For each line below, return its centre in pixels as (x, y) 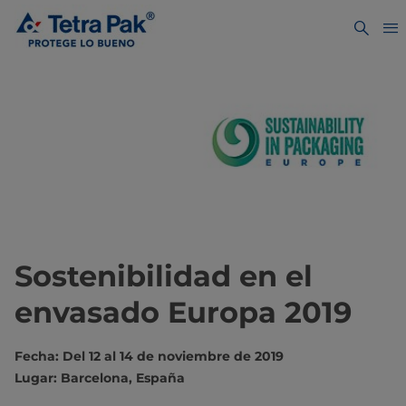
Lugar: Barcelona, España (100, 378)
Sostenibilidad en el (164, 276)
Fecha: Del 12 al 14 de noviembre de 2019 (149, 357)
